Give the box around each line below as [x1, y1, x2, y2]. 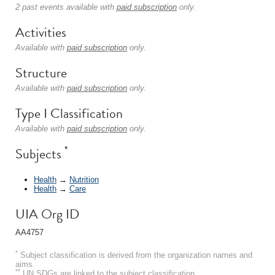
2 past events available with [15, 2, 117, 12]
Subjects [15, 144, 64, 164]
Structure [15, 63, 67, 83]
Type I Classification [15, 103, 123, 123]
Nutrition [69, 174, 99, 184]
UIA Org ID [15, 203, 79, 224]
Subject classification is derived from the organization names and [18, 250, 252, 260]
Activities [15, 22, 66, 42]
